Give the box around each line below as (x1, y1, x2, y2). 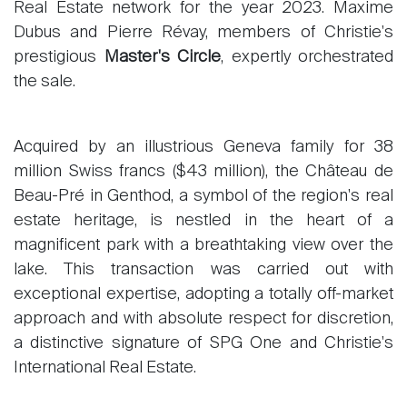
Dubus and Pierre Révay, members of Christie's (14, 25, 393, 41)
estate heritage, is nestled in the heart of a (14, 213, 393, 229)
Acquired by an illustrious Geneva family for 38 (14, 139, 393, 155)
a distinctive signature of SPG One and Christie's (14, 335, 393, 352)
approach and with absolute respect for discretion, (14, 311, 393, 327)
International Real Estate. (14, 360, 200, 376)
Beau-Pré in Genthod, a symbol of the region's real (14, 188, 393, 204)
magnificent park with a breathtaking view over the (14, 237, 393, 253)
